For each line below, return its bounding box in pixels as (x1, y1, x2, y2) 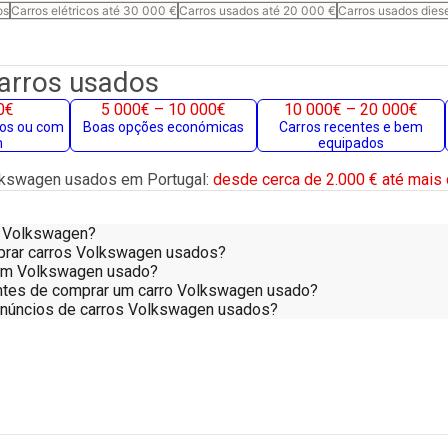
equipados (317, 135, 384, 151)
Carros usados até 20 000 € (179, 3, 336, 18)
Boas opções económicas (82, 119, 244, 135)
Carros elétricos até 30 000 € (11, 3, 177, 18)
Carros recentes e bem (278, 119, 423, 135)
